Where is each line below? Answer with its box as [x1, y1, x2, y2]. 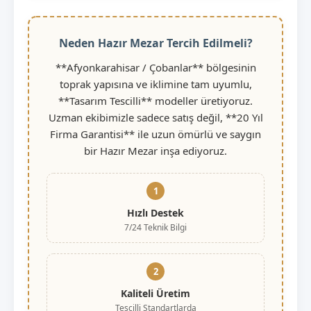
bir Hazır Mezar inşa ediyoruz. [84, 143, 227, 158]
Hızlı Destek [127, 205, 184, 219]
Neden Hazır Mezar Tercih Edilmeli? [58, 35, 253, 51]
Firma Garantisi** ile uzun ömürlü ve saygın [50, 126, 261, 141]
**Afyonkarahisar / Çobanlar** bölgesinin [55, 60, 256, 74]
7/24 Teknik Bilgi [124, 221, 187, 233]
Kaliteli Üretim [121, 286, 190, 300]
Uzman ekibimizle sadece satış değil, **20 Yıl [48, 110, 263, 124]
